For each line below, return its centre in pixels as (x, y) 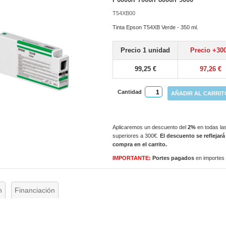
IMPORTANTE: (132, 158)
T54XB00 (124, 13)
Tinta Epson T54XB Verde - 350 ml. (156, 27)
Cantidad (130, 92)
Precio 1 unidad (146, 50)
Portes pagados (174, 158)
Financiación (35, 190)
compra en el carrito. (140, 144)
